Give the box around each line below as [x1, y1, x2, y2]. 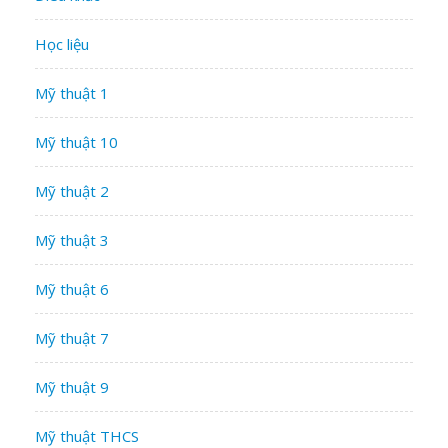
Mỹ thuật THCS [35, 425, 139, 446]
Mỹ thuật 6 [35, 278, 109, 299]
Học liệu [35, 33, 89, 54]
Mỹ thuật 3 [35, 229, 109, 250]
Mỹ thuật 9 [35, 376, 109, 397]
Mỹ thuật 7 [35, 327, 109, 348]
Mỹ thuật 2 [35, 180, 109, 201]
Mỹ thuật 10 [35, 131, 118, 152]
